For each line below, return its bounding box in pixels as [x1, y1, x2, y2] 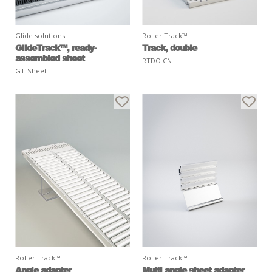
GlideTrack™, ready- [15, 41, 97, 53]
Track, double [142, 41, 197, 53]
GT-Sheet [15, 66, 47, 75]
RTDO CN [142, 55, 172, 65]
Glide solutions [15, 30, 65, 40]
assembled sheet [15, 51, 84, 64]
